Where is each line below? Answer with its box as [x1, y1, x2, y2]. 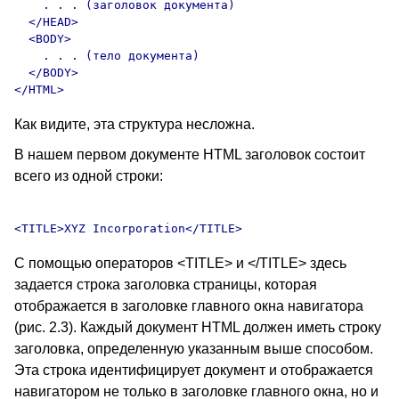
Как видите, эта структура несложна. [14, 117, 255, 132]
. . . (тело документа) [14, 49, 199, 62]
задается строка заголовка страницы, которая [14, 277, 317, 292]
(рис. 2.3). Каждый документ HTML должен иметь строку [14, 320, 381, 335]
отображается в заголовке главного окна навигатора [14, 298, 363, 313]
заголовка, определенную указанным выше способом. [14, 341, 373, 356]
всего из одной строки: [14, 168, 163, 183]
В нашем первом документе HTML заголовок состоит [14, 147, 365, 162]
